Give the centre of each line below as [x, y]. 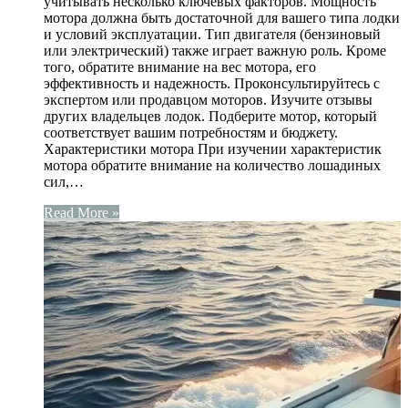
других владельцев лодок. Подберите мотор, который [210, 117]
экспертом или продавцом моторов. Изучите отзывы [208, 100]
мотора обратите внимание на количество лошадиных [212, 166]
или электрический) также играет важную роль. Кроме [215, 51]
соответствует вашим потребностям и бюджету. [191, 133]
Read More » [82, 213]
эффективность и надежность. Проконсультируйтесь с [212, 84]
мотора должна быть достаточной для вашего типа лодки [222, 18]
